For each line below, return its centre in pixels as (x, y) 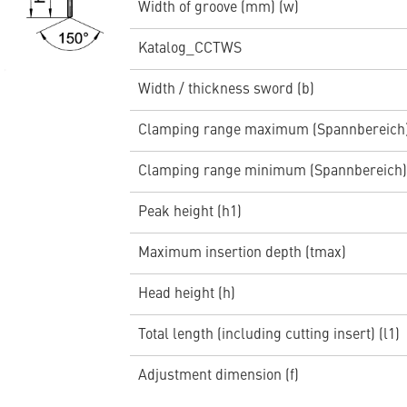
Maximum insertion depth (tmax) (242, 253)
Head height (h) (186, 294)
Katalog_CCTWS (189, 49)
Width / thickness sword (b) (226, 89)
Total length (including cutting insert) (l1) (268, 335)
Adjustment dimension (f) (218, 376)
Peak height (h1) (189, 212)
